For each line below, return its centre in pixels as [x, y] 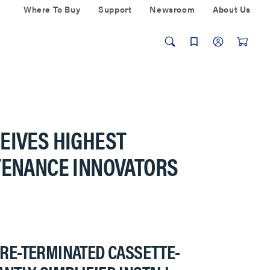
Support [115, 9]
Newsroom [172, 9]
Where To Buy [52, 9]
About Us [232, 9]
